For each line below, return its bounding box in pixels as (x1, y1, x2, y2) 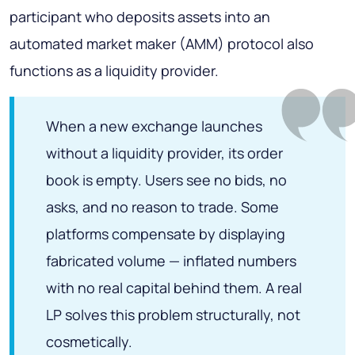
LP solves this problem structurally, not (46, 305, 300, 325)
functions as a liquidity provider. (10, 61, 219, 81)
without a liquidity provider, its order (46, 143, 283, 163)
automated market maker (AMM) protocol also (10, 34, 314, 54)
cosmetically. (46, 332, 132, 352)
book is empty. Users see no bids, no (46, 170, 287, 190)
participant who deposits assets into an (10, 7, 270, 27)
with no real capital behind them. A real (46, 278, 302, 298)
